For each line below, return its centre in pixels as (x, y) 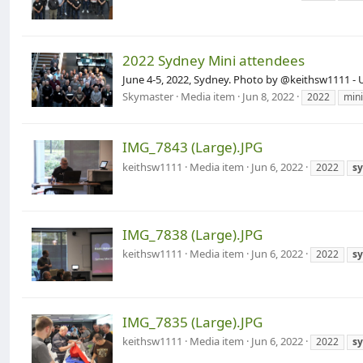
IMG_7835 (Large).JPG (192, 322)
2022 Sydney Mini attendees (214, 60)
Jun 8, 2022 (268, 97)
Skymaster (148, 97)
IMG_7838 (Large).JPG (192, 235)
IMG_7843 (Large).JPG (192, 147)
